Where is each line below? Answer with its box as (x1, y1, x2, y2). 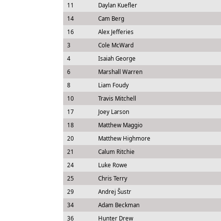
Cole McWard (98, 41, 134, 49)
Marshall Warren (98, 68, 143, 75)
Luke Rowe (98, 161, 127, 169)
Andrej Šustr (98, 188, 131, 195)
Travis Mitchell (98, 95, 136, 102)
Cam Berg (98, 15, 124, 22)
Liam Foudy (98, 81, 129, 89)
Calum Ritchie (98, 148, 135, 155)
